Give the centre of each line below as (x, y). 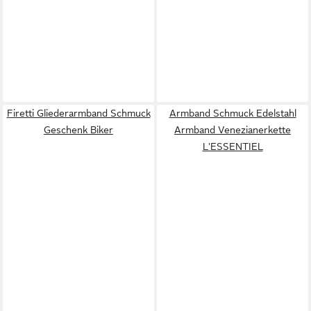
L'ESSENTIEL (233, 146)
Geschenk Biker (78, 129)
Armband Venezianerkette (233, 129)
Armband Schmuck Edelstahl (233, 113)
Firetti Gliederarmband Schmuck (78, 113)
